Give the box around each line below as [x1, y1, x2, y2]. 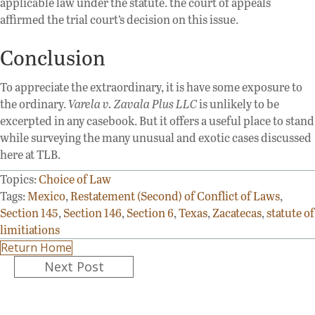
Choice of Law [39, 171, 111, 188]
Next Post [44, 258, 104, 276]
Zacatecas [212, 205, 262, 221]
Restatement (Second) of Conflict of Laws [70, 188, 280, 205]
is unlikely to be [197, 96, 279, 112]
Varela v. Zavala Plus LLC [68, 96, 197, 112]
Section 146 [63, 205, 122, 221]
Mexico [27, 188, 65, 205]
